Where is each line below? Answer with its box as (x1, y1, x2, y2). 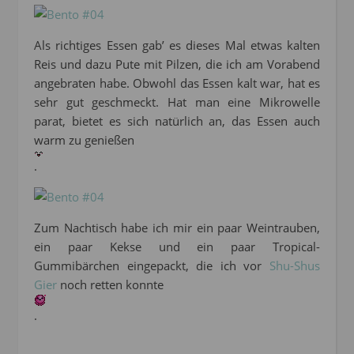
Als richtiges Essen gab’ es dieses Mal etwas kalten (34, 37, 320, 54)
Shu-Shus (269, 258, 320, 274)
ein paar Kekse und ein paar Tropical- (34, 239, 320, 255)
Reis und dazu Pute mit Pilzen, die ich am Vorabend (34, 56, 320, 73)
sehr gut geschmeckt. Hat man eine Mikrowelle (34, 94, 320, 111)
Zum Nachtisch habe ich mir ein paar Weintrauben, (34, 220, 320, 236)
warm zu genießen (34, 132, 134, 149)
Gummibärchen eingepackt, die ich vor (34, 258, 269, 274)
